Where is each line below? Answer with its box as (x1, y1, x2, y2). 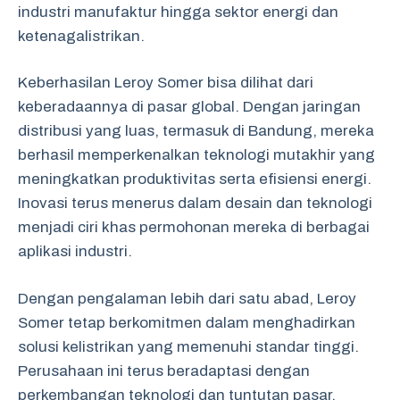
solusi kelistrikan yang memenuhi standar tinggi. (18, 337, 359, 355)
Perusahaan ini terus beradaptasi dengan (18, 362, 310, 379)
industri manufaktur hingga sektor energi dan (18, 3, 338, 21)
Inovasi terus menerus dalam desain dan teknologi (18, 195, 372, 212)
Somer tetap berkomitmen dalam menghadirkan (18, 313, 355, 331)
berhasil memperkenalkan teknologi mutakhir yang (18, 146, 375, 163)
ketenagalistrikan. (18, 27, 145, 45)
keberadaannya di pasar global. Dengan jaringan (18, 98, 361, 115)
